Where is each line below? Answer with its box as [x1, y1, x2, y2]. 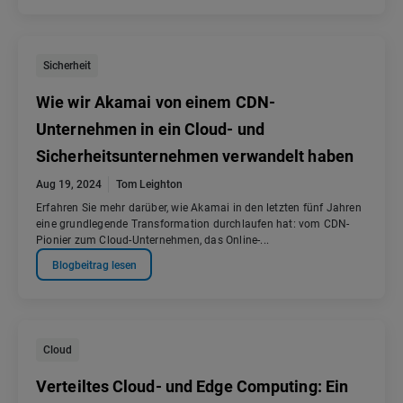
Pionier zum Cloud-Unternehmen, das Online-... [36, 234, 269, 247]
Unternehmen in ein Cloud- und [36, 120, 264, 139]
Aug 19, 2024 [36, 178, 102, 192]
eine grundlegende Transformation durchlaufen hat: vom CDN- [36, 218, 350, 231]
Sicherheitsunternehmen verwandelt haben [36, 147, 354, 166]
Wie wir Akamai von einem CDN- [36, 93, 275, 112]
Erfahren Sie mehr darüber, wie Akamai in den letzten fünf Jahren [36, 201, 362, 215]
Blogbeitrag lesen [51, 258, 137, 272]
